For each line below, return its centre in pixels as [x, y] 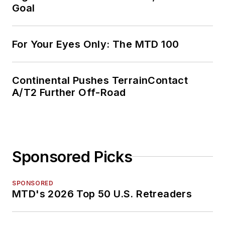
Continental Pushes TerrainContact [100, 80]
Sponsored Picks [72, 156]
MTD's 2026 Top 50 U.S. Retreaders [102, 194]
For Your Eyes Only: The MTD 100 [96, 44]
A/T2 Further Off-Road [69, 92]
